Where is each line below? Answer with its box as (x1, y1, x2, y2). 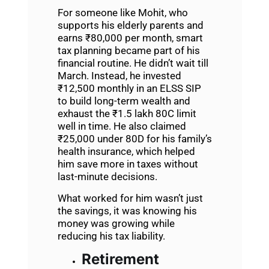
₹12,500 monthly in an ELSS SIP (57, 82, 201, 95)
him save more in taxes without (57, 158, 198, 171)
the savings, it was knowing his (57, 204, 197, 217)
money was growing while (57, 217, 175, 229)
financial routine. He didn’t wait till (57, 57, 208, 70)
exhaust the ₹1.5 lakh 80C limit (57, 107, 196, 120)
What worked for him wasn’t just (57, 192, 203, 204)
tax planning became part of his (57, 44, 200, 57)
